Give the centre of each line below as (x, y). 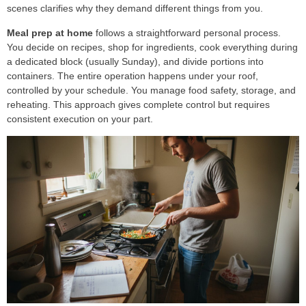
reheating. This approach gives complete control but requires (138, 104)
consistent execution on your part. (80, 119)
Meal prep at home (50, 32)
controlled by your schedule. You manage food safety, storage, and (151, 90)
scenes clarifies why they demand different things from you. (135, 9)
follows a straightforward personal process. (187, 32)
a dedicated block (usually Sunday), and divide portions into (135, 61)
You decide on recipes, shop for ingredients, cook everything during (152, 47)
